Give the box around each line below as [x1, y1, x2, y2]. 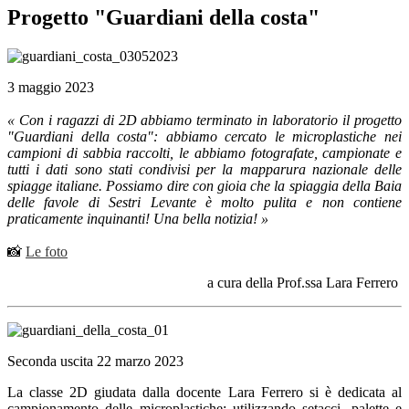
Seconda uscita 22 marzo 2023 [7, 353, 184, 370]
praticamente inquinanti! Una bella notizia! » [7, 211, 268, 227]
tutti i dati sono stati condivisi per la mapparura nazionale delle [7, 162, 402, 178]
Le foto [26, 244, 68, 260]
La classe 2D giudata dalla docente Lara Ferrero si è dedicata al [7, 384, 402, 401]
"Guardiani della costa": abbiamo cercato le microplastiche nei [7, 129, 402, 145]
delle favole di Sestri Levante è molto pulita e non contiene [7, 194, 402, 211]
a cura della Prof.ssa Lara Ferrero [207, 275, 402, 291]
